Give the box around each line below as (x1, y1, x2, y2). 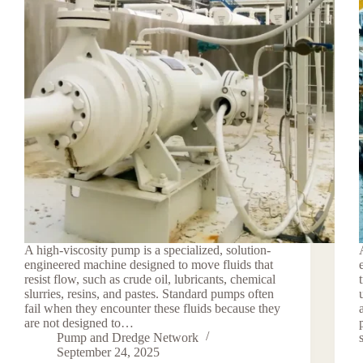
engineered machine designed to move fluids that (24, 257, 273, 271)
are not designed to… (24, 315, 134, 330)
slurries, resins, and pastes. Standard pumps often (24, 286, 274, 301)
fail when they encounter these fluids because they (24, 301, 280, 315)
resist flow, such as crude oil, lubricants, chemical (24, 271, 275, 286)
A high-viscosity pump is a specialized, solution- (24, 242, 271, 257)
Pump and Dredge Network (57, 330, 199, 344)
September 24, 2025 (57, 344, 160, 359)
